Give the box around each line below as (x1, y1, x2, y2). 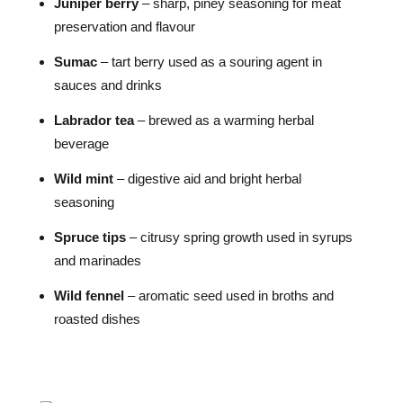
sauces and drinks (53, 77, 162, 93)
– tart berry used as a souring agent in (96, 54, 322, 69)
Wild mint (53, 171, 113, 186)
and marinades (53, 253, 141, 268)
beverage (53, 136, 109, 151)
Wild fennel (53, 288, 124, 303)
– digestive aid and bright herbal (112, 171, 301, 186)
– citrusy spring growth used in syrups (125, 229, 353, 245)
